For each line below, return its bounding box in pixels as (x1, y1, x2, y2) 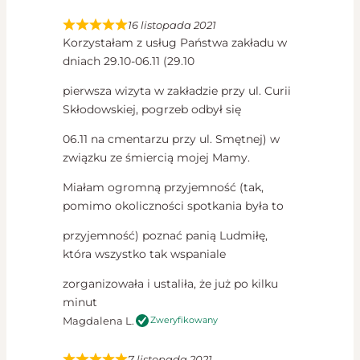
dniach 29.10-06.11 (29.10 (63, 53, 194, 68)
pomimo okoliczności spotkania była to (63, 198, 284, 213)
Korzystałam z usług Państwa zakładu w (63, 35, 287, 50)
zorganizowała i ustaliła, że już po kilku (63, 276, 278, 291)
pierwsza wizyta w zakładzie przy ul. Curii (63, 83, 291, 98)
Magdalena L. (63, 313, 134, 327)
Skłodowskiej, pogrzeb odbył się (63, 101, 241, 117)
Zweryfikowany (150, 314, 218, 326)
